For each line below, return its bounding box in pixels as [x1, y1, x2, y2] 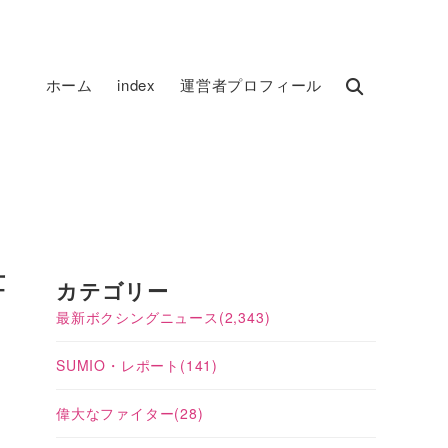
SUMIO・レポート [56, 355, 180, 375]
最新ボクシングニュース [56, 307, 219, 327]
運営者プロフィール [179, 74, 323, 95]
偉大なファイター [56, 403, 175, 423]
